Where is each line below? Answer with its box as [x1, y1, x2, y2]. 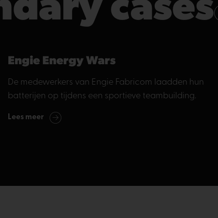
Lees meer [8, 113, 44, 121]
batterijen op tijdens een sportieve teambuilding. [8, 91, 196, 101]
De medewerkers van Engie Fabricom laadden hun [8, 78, 204, 87]
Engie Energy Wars [8, 55, 116, 67]
